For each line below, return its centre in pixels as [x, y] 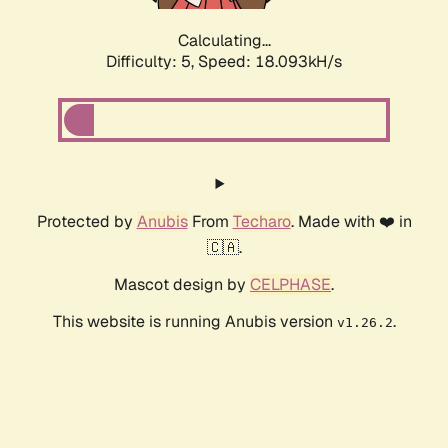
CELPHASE [290, 285]
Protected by [86, 222]
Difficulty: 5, [152, 62]
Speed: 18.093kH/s [270, 62]
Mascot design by [182, 285]
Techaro [261, 222]
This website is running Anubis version [194, 322]
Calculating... [224, 41]
